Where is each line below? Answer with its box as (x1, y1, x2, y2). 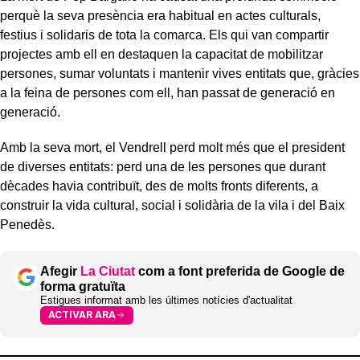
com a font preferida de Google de (135, 264, 345, 278)
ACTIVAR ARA (48, 309, 116, 321)
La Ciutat (80, 264, 135, 278)
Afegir (40, 264, 80, 278)
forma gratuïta (40, 279, 125, 293)
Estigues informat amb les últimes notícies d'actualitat (40, 293, 292, 306)
